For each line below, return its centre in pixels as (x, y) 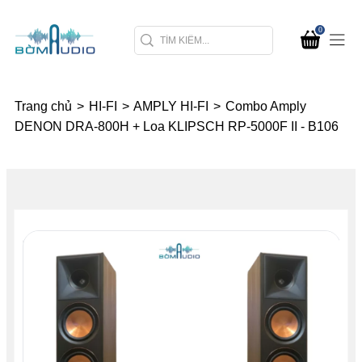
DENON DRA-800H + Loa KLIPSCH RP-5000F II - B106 (177, 127)
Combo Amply (266, 107)
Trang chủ (45, 107)
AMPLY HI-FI (173, 107)
